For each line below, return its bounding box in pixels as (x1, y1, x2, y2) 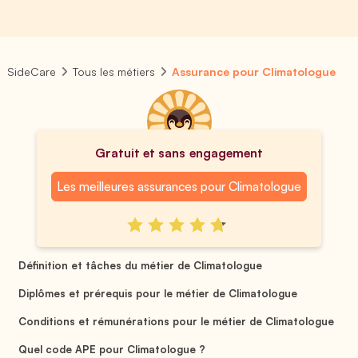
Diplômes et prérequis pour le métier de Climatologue (18, 286, 298, 300)
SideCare (7, 65, 56, 78)
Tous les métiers (73, 65, 156, 78)
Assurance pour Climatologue (172, 65, 336, 78)
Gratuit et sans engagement (95, 145, 263, 161)
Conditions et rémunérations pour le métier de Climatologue (18, 314, 335, 328)
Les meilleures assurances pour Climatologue (56, 178, 302, 194)
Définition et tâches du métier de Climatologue (18, 258, 263, 272)
